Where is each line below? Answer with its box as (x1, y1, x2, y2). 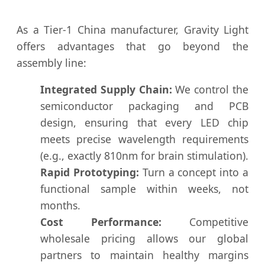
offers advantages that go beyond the (17, 38, 248, 53)
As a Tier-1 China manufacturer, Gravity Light (17, 22, 248, 37)
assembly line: (17, 55, 86, 70)
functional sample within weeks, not (40, 182, 248, 196)
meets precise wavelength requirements (40, 132, 248, 147)
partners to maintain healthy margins (40, 248, 248, 263)
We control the (172, 82, 249, 97)
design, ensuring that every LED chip (40, 115, 248, 130)
